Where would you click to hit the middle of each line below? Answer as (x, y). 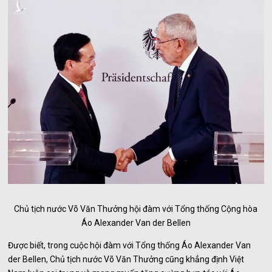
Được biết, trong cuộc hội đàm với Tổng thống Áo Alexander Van (130, 245)
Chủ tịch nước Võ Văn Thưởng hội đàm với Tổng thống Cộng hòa (136, 209)
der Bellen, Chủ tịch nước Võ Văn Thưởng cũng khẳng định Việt (126, 259)
